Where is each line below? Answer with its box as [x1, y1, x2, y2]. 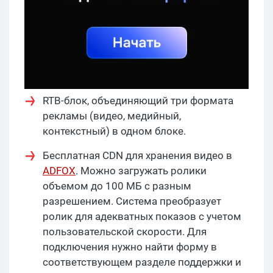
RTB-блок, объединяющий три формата [43, 94, 233, 107]
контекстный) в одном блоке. [43, 124, 186, 137]
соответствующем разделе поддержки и [43, 255, 241, 268]
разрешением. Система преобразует [43, 194, 221, 207]
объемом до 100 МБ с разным [43, 179, 191, 192]
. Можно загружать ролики [76, 164, 207, 177]
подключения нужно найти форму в [43, 240, 217, 253]
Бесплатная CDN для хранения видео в [43, 149, 232, 161]
